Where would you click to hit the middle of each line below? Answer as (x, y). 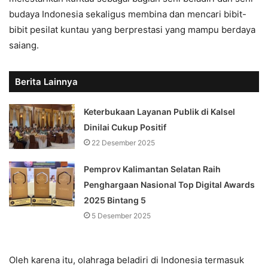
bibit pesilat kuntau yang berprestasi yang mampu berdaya (132, 29)
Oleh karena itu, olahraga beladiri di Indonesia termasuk (127, 260)
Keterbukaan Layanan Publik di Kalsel (160, 111)
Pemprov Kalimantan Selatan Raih (153, 169)
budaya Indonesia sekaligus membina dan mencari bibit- (128, 14)
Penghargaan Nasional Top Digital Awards (170, 184)
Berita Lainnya (46, 81)
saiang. (24, 45)
